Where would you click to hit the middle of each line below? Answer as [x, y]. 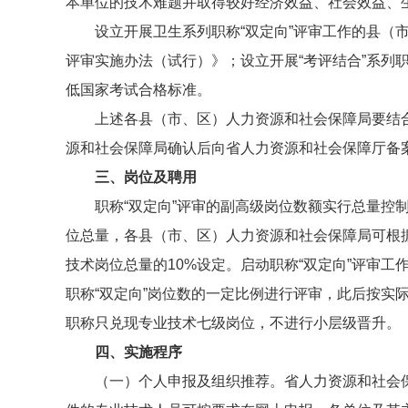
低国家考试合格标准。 [138, 90]
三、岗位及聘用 [146, 177]
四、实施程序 [138, 352]
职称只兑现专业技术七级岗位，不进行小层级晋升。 [233, 323]
